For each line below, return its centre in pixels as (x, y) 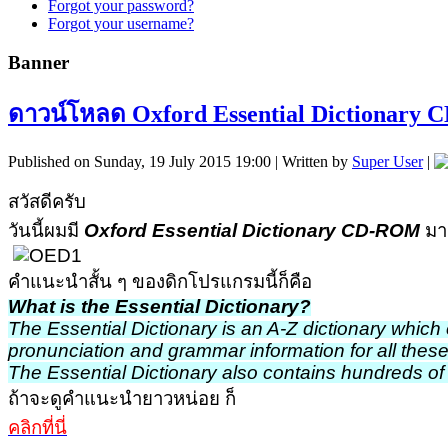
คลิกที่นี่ (37, 427)
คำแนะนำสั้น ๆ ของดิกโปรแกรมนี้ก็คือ (160, 281)
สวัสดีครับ (47, 201)
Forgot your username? (121, 24)
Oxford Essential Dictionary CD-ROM (252, 230)
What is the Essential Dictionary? (159, 306)
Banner (38, 62)
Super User (387, 161)
